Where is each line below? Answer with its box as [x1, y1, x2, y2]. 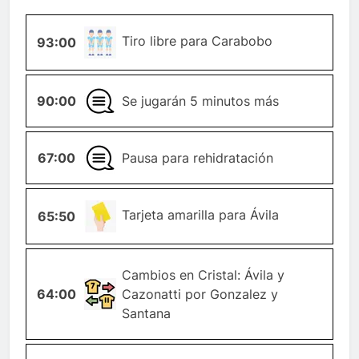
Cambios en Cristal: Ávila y [121, 267, 284, 284]
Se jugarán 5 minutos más [121, 93, 279, 110]
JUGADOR [67, 296, 132, 313]
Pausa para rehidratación [121, 150, 273, 167]
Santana [121, 305, 171, 322]
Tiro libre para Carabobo [121, 33, 272, 50]
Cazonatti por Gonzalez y [121, 286, 278, 303]
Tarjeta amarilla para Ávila [121, 207, 279, 224]
